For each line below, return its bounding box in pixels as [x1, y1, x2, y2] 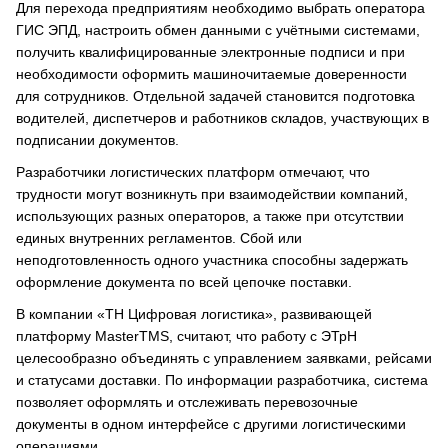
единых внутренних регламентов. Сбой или [16, 230, 302, 246]
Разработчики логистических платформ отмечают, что [16, 164, 370, 180]
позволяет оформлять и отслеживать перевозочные [16, 394, 358, 410]
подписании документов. [16, 132, 179, 148]
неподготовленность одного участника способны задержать [16, 252, 408, 268]
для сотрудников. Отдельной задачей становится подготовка [16, 88, 415, 104]
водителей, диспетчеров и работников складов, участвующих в [16, 110, 429, 126]
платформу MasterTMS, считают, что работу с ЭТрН [16, 328, 357, 344]
